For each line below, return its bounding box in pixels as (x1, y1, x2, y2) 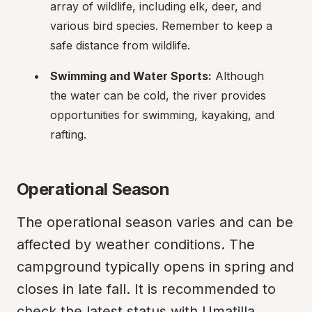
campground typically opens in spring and (17, 258, 294, 275)
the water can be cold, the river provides (50, 88, 266, 102)
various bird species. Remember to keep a (50, 19, 272, 33)
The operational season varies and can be (17, 214, 293, 231)
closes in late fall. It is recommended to (17, 281, 276, 297)
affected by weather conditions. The (17, 236, 255, 253)
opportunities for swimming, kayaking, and (50, 108, 274, 122)
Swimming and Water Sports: (50, 69, 212, 83)
